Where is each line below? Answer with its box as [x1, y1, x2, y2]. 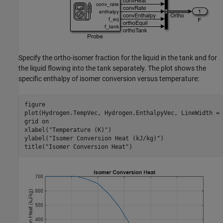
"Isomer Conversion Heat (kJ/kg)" [48, 134, 160, 142]
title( [24, 143, 45, 150]
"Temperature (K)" [48, 126, 108, 133]
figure [24, 101, 45, 108]
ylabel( [24, 134, 49, 142]
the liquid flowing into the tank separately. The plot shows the [18, 64, 206, 73]
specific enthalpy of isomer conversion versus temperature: [18, 75, 199, 83]
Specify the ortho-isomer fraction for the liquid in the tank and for [18, 54, 217, 62]
